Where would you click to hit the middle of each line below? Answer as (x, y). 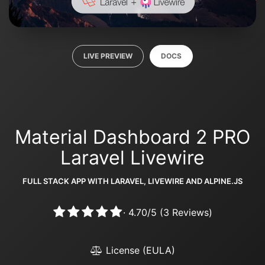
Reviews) (190, 212)
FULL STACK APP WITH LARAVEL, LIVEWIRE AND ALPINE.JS (132, 181)
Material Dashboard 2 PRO (132, 137)
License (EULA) (139, 250)
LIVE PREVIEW (108, 56)
